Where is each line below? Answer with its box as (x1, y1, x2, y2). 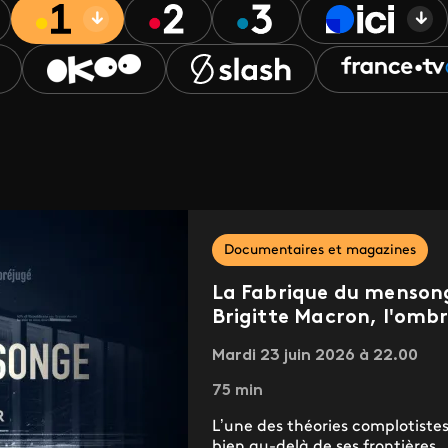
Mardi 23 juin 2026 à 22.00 (211, 348, 418, 365)
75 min (211, 383, 263, 400)
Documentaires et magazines (223, 243, 416, 259)
